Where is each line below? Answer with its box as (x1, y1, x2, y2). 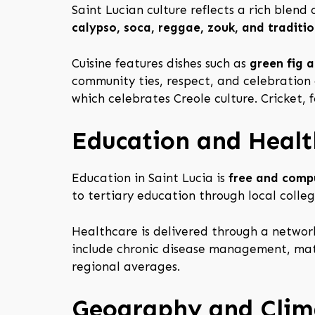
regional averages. (72, 259, 180, 274)
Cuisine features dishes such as (72, 56, 250, 70)
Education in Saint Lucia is (72, 171, 229, 186)
